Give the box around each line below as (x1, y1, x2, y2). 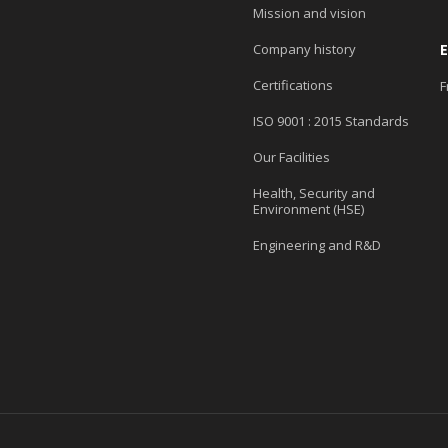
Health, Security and (252, 183, 375, 202)
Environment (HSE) (252, 199, 364, 218)
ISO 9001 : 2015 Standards (252, 111, 409, 130)
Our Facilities (252, 147, 330, 166)
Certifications (252, 75, 333, 94)
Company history (252, 39, 356, 58)
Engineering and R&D (252, 235, 381, 254)
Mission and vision (252, 3, 366, 22)
